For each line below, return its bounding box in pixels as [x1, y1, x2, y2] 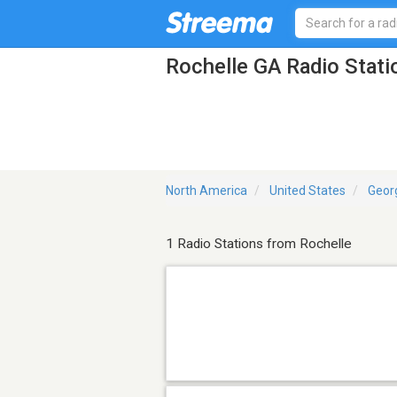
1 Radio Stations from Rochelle [166, 236, 352, 253]
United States [269, 183, 346, 198]
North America [166, 183, 247, 198]
